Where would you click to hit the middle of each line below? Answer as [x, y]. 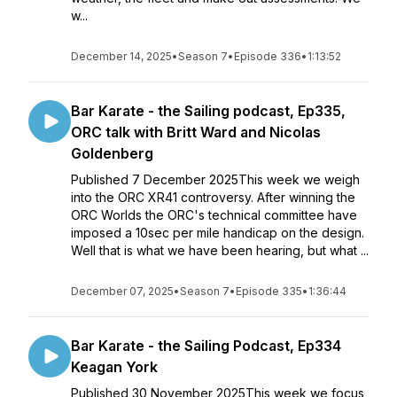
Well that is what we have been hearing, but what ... [220, 250]
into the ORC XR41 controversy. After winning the [213, 197]
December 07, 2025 [122, 291]
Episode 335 [269, 291]
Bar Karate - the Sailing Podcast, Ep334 [206, 346]
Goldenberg [112, 153]
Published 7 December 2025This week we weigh [215, 179]
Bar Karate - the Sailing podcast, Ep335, [208, 111]
